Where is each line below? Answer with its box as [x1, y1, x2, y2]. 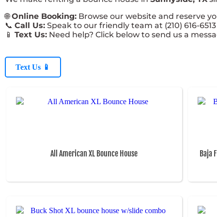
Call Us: [15, 21, 45, 31]
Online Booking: [12, 12, 77, 21]
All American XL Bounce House [50, 149, 138, 159]
